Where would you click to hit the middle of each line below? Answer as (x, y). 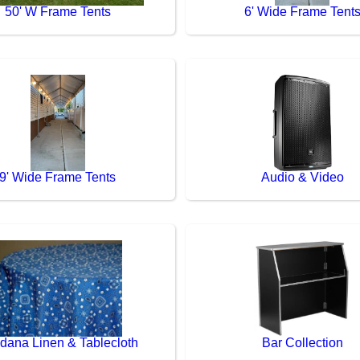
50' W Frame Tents (57, 11)
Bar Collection (302, 342)
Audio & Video (302, 177)
